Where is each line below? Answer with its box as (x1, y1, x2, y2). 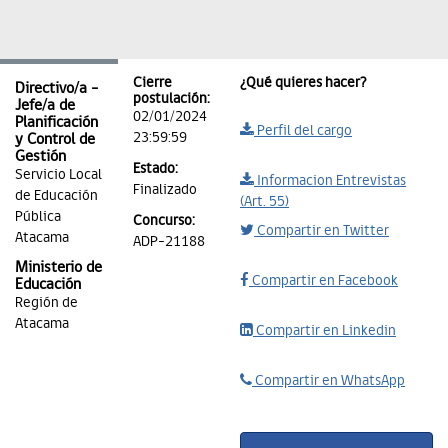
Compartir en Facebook (249, 270, 398, 289)
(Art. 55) (240, 191, 289, 210)
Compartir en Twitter (254, 220, 389, 239)
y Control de (15, 128, 95, 148)
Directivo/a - (15, 77, 98, 97)
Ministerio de (15, 256, 102, 276)
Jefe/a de (15, 94, 75, 114)
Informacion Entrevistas (254, 170, 406, 189)
